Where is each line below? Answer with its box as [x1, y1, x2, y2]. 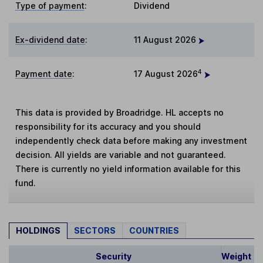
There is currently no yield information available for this [15, 164, 241, 174]
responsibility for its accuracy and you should [15, 122, 201, 132]
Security [95, 251, 131, 262]
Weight [221, 251, 252, 262]
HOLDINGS [16, 225, 60, 236]
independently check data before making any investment [15, 136, 248, 146]
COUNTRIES [129, 225, 179, 236]
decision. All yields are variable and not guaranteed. [15, 150, 227, 160]
